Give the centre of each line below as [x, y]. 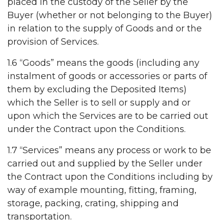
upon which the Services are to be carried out [108, 116]
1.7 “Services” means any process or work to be [109, 151]
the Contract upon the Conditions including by [110, 177]
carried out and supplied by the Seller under [105, 164]
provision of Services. [53, 42]
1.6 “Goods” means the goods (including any [103, 63]
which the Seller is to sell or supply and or [99, 103]
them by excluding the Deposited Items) [97, 90]
